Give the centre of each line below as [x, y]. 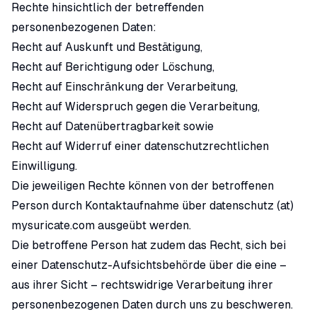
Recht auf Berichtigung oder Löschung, [113, 67]
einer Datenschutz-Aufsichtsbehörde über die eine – [149, 265]
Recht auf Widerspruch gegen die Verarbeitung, [136, 106]
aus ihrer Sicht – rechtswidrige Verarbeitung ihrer [142, 285]
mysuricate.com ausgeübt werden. [101, 225]
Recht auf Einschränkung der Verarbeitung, [125, 87]
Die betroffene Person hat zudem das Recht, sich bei [149, 245]
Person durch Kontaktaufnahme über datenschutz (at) [152, 206]
